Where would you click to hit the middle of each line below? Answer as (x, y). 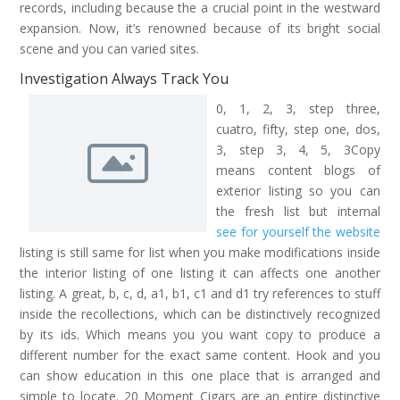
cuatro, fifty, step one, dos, (298, 129)
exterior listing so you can (298, 191)
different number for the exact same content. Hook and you (200, 355)
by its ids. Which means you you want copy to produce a (200, 334)
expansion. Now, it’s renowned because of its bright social (200, 28)
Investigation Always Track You (125, 79)
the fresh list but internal (298, 211)
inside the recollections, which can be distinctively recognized (200, 314)
